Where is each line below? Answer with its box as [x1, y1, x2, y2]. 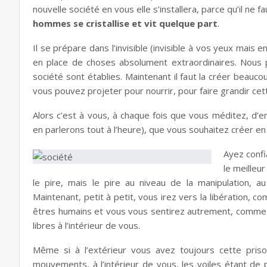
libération [209, 191, 248, 203]
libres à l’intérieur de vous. [33, 219, 140, 231]
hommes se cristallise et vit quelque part [33, 17, 218, 29]
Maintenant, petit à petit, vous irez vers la [33, 191, 210, 203]
